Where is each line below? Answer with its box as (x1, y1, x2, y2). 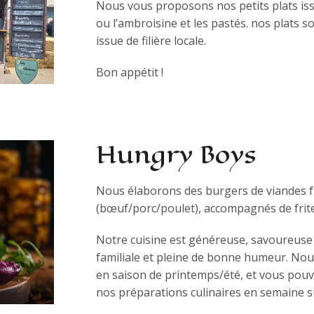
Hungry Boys (95, 136, 256, 173)
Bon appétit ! (95, 64, 163, 80)
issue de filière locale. (95, 33, 206, 48)
